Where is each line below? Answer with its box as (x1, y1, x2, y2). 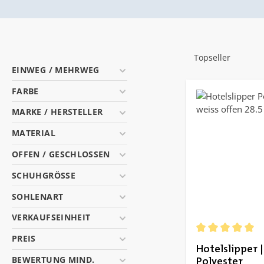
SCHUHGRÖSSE (12, 169, 75, 181)
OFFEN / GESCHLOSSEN (12, 148, 110, 160)
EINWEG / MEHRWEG (12, 64, 100, 75)
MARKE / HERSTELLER (12, 106, 103, 118)
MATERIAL (12, 127, 55, 139)
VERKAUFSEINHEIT (12, 212, 91, 223)
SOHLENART (12, 190, 64, 202)
